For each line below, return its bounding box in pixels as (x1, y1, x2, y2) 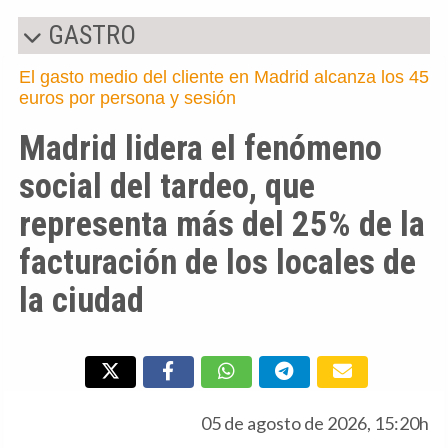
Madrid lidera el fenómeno (19, 127, 382, 168)
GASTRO (42, 19, 136, 50)
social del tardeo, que (19, 165, 315, 206)
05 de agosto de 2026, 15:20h (201, 411, 429, 434)
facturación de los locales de (19, 241, 416, 282)
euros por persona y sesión (19, 87, 236, 108)
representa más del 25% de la (19, 203, 425, 244)
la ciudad (19, 279, 144, 320)
